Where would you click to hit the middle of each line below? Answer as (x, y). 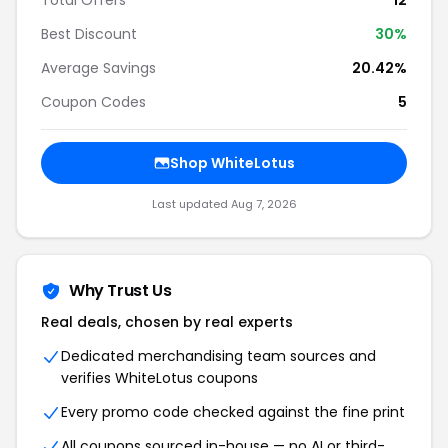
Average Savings (98, 68)
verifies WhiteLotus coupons (159, 378)
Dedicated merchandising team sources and (218, 356)
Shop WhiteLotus (232, 163)
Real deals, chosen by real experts (167, 322)
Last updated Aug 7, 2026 (224, 204)
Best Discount (89, 34)
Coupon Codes (93, 102)
